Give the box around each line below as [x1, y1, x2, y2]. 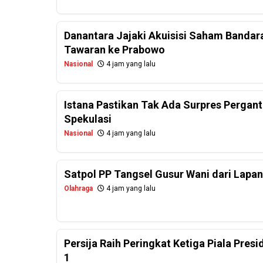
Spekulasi [64, 113, 112, 126]
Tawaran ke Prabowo [64, 43, 165, 56]
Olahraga [64, 184, 93, 193]
